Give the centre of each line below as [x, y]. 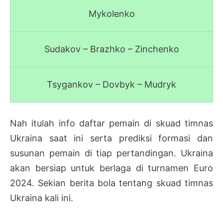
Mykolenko [111, 14]
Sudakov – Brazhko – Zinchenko [111, 49]
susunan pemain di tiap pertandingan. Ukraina [111, 153]
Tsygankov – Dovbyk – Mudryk [111, 85]
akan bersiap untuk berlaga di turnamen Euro [111, 168]
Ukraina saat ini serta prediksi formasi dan [111, 138]
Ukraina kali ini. [42, 198]
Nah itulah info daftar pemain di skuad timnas [111, 123]
